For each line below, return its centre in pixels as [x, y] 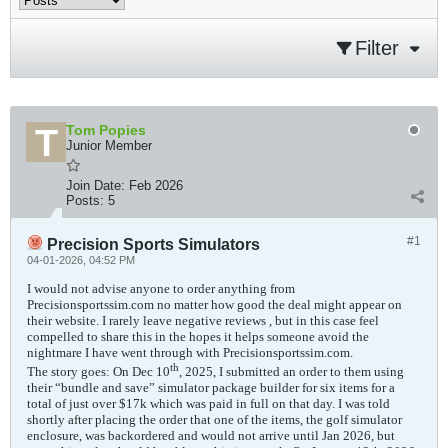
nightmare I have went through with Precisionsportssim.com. [190, 352]
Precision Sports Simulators [151, 244]
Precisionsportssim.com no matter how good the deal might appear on [214, 304]
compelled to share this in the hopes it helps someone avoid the [198, 336]
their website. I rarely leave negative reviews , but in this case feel [203, 320]
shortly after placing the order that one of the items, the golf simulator [214, 420]
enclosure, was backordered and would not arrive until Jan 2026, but [211, 436]
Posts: [85, 200]
